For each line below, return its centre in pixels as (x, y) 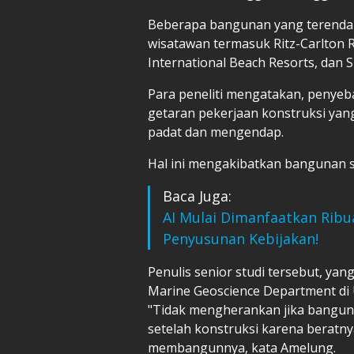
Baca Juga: (197, 196)
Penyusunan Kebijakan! (241, 238)
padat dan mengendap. (216, 132)
